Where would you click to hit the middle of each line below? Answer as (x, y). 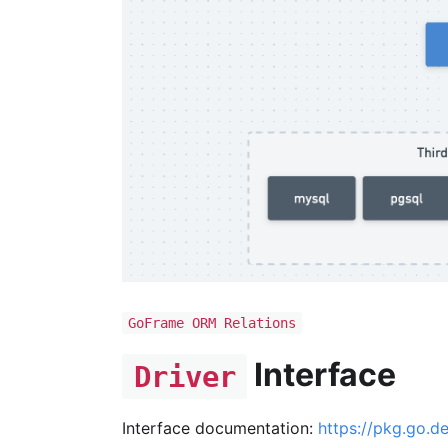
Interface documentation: (220, 427)
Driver (184, 376)
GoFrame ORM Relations (211, 322)
